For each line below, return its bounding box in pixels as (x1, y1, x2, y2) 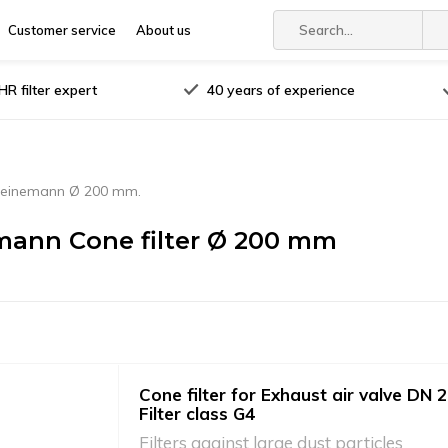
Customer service (8, 22, 116, 38)
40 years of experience (207, 80, 356, 99)
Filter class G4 (139, 403, 255, 424)
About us (136, 22, 191, 38)
